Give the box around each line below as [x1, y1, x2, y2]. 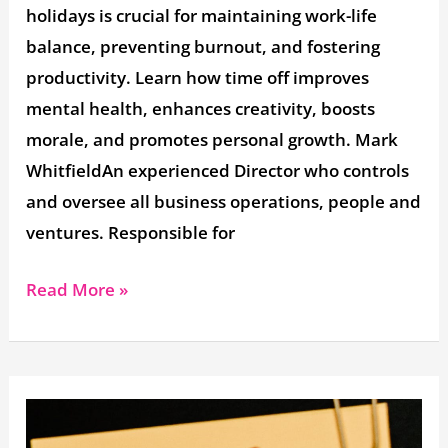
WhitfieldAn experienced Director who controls [26, 159, 410, 183]
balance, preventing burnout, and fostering [26, 35, 381, 59]
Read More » [26, 277, 129, 301]
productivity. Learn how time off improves [26, 66, 370, 90]
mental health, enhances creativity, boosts [26, 97, 376, 121]
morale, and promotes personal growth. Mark [26, 128, 399, 152]
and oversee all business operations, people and [26, 190, 422, 214]
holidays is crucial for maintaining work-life [26, 4, 378, 28]
